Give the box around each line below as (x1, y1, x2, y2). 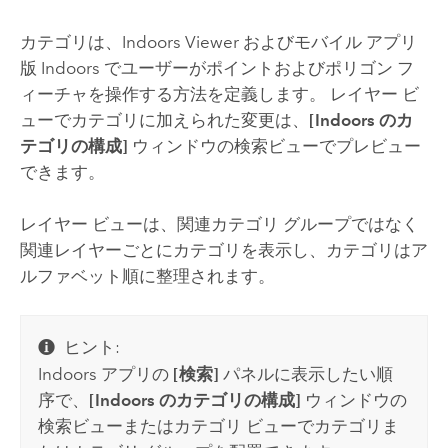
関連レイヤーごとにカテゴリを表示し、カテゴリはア (19, 239, 428, 260)
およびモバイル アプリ (238, 31, 417, 52)
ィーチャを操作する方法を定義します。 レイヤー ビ (19, 83, 419, 104)
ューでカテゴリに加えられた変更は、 (19, 109, 309, 130)
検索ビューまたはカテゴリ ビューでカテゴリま (38, 415, 400, 436)
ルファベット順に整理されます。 (19, 265, 275, 286)
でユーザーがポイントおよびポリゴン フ (99, 57, 414, 78)
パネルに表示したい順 (219, 363, 394, 384)
